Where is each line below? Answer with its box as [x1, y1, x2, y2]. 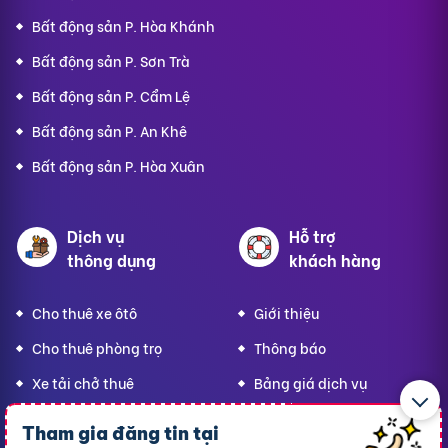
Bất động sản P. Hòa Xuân [32, 154, 205, 176]
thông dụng [67, 247, 156, 271]
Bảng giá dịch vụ [254, 371, 367, 393]
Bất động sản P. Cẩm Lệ [32, 84, 190, 106]
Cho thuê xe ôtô [32, 301, 137, 323]
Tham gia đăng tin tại [22, 422, 220, 445]
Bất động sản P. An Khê [32, 119, 187, 141]
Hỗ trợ [289, 223, 336, 247]
